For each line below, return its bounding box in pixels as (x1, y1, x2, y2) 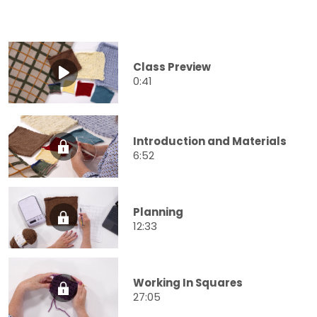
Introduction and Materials (133, 133, 287, 149)
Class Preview (133, 59, 211, 75)
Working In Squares (133, 275, 243, 290)
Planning (133, 204, 183, 219)
